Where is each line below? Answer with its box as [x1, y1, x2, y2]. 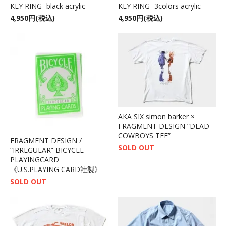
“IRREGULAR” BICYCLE [10, 145, 84, 155]
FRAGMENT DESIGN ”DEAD [118, 121, 209, 131]
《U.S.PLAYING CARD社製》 [10, 164, 101, 174]
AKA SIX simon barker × [118, 111, 195, 121]
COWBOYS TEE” [118, 130, 171, 140]
